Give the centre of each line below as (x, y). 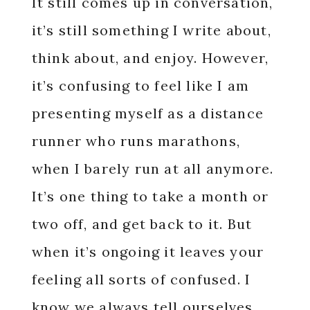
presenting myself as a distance (147, 113)
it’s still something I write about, (151, 30)
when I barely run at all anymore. (153, 168)
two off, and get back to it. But (142, 224)
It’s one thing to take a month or (150, 196)
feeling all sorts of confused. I (141, 279)
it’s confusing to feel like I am (140, 85)
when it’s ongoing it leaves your (148, 252)
